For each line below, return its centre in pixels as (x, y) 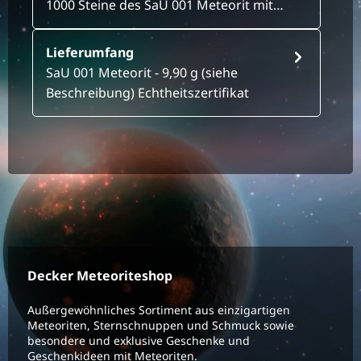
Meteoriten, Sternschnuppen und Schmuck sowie (161, 325)
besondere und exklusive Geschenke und (139, 340)
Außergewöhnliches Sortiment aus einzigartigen (159, 310)
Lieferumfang (90, 53)
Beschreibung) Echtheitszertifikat (147, 93)
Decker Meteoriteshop (100, 276)
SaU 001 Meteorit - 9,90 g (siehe (142, 73)
